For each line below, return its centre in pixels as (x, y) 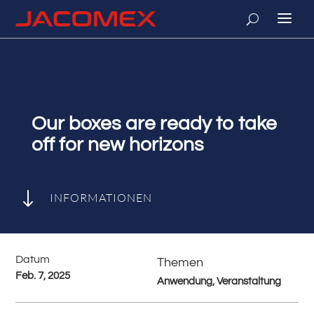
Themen (180, 262)
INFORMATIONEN (101, 198)
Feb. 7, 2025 (43, 276)
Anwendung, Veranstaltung (219, 281)
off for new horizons (117, 145)
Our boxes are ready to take (154, 124)
